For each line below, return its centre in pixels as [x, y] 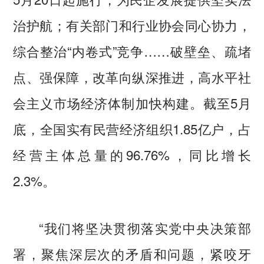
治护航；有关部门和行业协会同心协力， [132, 25]
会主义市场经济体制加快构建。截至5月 [132, 103]
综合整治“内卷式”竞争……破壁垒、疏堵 [132, 51]
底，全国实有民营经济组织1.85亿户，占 [132, 129]
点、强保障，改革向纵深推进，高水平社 [132, 77]
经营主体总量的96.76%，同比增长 [132, 155]
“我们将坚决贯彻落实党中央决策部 [132, 228]
